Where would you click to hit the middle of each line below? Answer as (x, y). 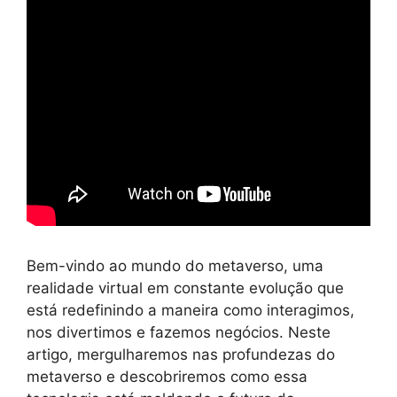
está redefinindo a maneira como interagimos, (191, 310)
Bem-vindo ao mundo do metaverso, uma (175, 265)
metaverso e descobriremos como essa (167, 376)
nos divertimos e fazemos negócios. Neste (179, 332)
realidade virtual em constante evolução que (185, 288)
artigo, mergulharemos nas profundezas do (181, 354)
